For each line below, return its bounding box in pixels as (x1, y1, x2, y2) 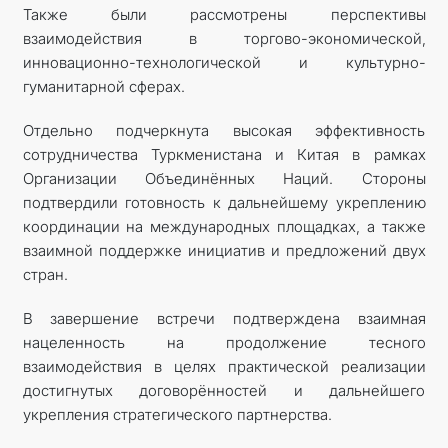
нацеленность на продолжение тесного (22, 332, 426, 352)
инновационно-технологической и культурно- (22, 52, 426, 72)
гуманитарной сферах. (22, 76, 185, 96)
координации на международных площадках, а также (22, 216, 426, 236)
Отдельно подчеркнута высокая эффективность (22, 120, 426, 140)
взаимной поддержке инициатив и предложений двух (22, 240, 426, 260)
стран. (22, 264, 68, 284)
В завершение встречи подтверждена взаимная (22, 308, 426, 328)
